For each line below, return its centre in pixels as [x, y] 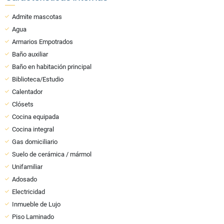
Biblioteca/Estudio [38, 79]
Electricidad [28, 191]
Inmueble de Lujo [36, 204]
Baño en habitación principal [52, 66]
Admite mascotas [37, 16]
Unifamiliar [27, 166]
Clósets [23, 104]
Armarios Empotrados [42, 41]
